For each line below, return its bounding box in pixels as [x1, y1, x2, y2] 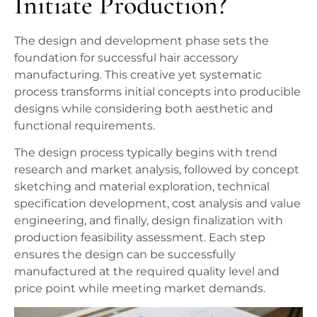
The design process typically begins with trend [14, 146, 277, 160]
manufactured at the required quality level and [14, 265, 279, 279]
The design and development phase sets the [14, 33, 269, 47]
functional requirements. [14, 118, 155, 132]
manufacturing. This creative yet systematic [14, 67, 262, 81]
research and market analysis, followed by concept [14, 163, 299, 177]
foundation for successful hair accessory [14, 50, 238, 64]
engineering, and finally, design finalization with [14, 214, 283, 228]
